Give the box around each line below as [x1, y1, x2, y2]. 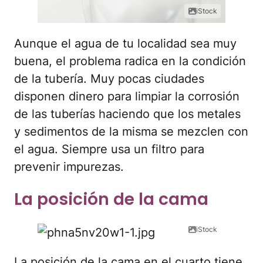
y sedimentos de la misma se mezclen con [14, 124, 248, 139]
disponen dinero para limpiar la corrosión [14, 89, 240, 104]
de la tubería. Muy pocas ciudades [14, 72, 204, 86]
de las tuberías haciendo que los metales [14, 107, 241, 122]
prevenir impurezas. [14, 160, 124, 174]
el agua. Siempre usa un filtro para [14, 142, 204, 157]
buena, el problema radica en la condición [14, 54, 246, 69]
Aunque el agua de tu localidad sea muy [14, 36, 237, 51]
